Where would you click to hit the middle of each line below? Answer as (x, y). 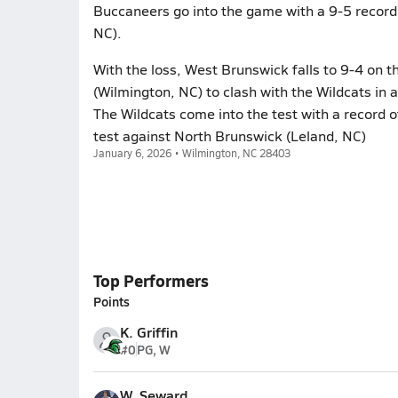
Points (111, 301)
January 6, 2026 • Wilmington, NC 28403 (191, 153)
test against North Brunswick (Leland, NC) (229, 135)
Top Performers (151, 280)
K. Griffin (148, 332)
